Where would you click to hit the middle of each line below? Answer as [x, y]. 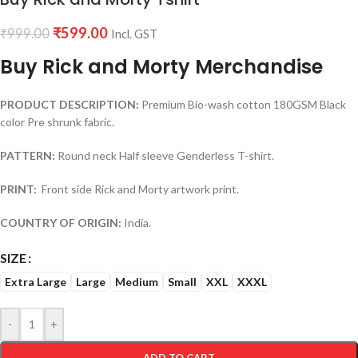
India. [137, 223]
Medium [137, 281]
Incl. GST [134, 34]
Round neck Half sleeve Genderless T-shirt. [165, 155]
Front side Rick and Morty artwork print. [139, 189]
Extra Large [36, 281]
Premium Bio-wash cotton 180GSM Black [243, 104]
